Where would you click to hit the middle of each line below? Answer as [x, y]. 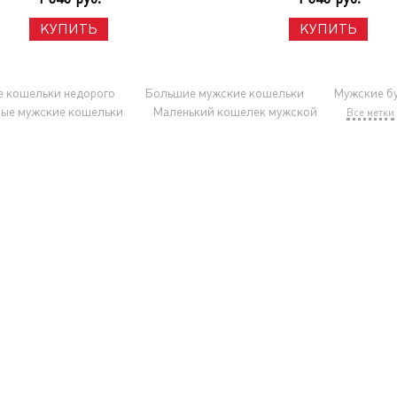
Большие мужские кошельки [224, 93]
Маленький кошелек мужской [234, 112]
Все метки [370, 113]
